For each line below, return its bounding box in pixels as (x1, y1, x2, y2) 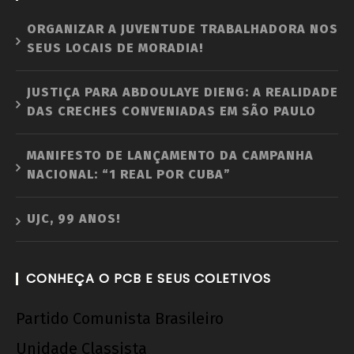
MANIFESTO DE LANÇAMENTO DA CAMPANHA (27, 147, 314, 163)
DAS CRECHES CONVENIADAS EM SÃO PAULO (27, 103, 316, 119)
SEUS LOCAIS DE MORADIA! (27, 40, 204, 55)
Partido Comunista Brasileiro (16, 308, 224, 328)
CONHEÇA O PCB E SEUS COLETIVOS (26, 269, 271, 288)
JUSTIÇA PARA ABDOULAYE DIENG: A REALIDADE (27, 84, 338, 100)
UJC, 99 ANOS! (27, 210, 121, 226)
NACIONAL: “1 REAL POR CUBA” (27, 166, 231, 182)
